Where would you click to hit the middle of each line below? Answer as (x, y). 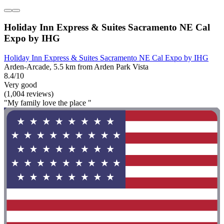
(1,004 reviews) (29, 93)
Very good (20, 84)
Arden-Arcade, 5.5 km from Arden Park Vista (76, 66)
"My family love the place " (48, 102)
